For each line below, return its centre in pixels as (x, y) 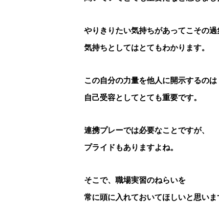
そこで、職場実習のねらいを (135, 180)
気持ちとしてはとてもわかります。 (147, 48)
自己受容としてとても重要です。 (143, 98)
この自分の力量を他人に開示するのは (151, 81)
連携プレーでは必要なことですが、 (147, 131)
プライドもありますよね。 (131, 148)
